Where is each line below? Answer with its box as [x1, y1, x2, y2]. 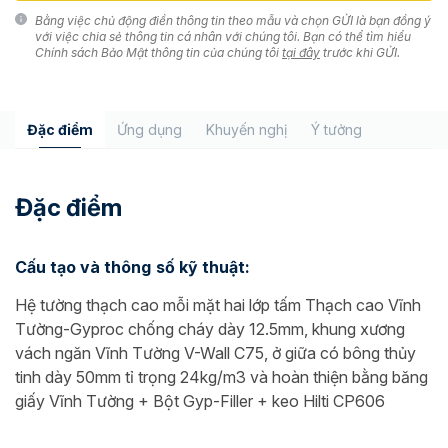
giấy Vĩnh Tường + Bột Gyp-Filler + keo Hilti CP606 [15, 391, 385, 411]
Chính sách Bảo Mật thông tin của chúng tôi [35, 45, 282, 60]
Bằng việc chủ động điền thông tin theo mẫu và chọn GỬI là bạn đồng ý [35, 13, 431, 28]
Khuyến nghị [206, 121, 287, 138]
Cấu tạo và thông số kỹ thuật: [15, 257, 250, 277]
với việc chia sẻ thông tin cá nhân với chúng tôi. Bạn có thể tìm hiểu [35, 29, 411, 44]
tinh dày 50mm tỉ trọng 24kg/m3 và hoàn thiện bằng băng [15, 367, 428, 387]
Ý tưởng [311, 121, 362, 138]
